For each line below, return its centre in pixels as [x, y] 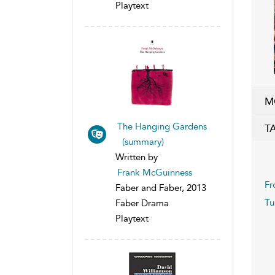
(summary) [141, 141]
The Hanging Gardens [162, 126]
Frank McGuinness [155, 172]
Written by [137, 157]
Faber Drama [142, 203]
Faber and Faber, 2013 [161, 188]
